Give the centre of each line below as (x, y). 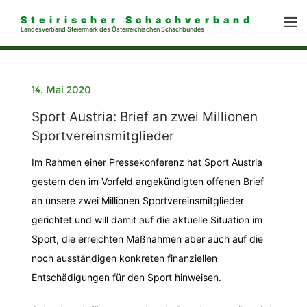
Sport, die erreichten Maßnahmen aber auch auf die (147, 239)
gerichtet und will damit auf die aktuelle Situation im (147, 220)
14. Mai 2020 (61, 90)
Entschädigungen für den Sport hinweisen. (128, 277)
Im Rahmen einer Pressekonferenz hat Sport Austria (147, 162)
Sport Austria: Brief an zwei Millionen (145, 117)
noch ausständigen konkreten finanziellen (124, 258)
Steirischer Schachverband (137, 20)
